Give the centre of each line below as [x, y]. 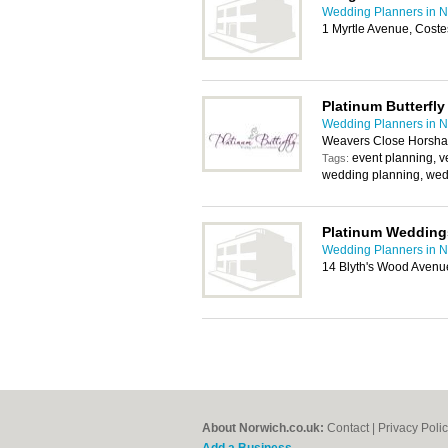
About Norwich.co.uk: [263, 428]
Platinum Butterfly [383, 106]
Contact [348, 428]
